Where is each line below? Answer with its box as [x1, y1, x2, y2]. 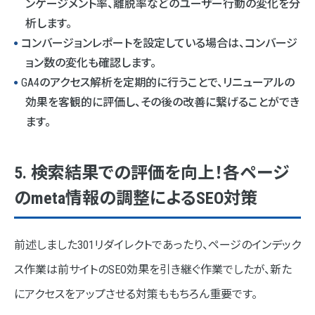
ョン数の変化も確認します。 [25, 56, 156, 70]
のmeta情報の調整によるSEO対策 [14, 188, 257, 209]
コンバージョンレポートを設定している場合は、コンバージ [21, 37, 297, 51]
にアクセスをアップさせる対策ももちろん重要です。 [14, 288, 257, 302]
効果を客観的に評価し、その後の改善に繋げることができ [25, 96, 300, 110]
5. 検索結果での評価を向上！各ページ [14, 163, 289, 184]
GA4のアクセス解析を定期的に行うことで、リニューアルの [21, 76, 295, 90]
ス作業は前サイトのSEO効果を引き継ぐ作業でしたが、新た [14, 263, 292, 277]
